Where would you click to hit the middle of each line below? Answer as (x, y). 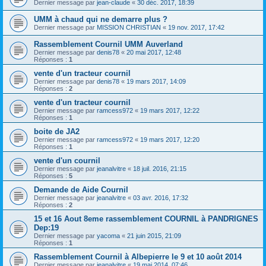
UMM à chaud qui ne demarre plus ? (101, 20)
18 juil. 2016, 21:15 (160, 169)
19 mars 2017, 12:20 (170, 140)
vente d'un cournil (67, 161)
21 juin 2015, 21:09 (154, 236)
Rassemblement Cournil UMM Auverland (108, 45)
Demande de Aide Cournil (81, 190)
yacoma (108, 236)
